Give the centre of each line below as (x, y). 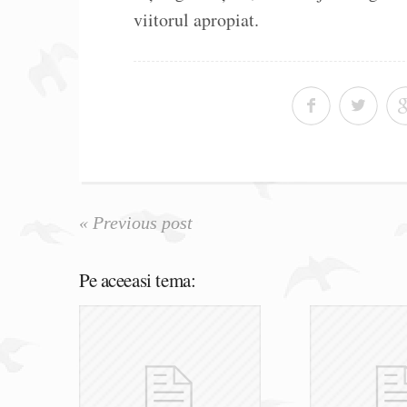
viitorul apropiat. (196, 20)
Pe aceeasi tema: (138, 280)
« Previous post (136, 223)
